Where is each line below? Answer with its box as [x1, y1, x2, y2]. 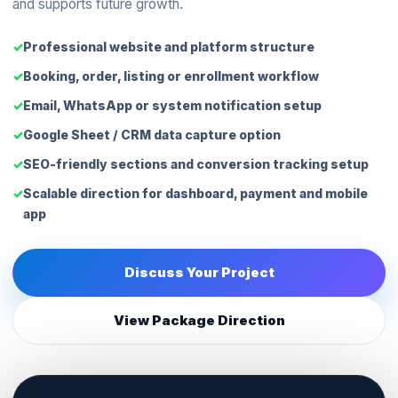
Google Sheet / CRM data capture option [23, 127, 281, 142]
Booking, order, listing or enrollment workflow [23, 68, 319, 84]
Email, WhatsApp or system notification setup [23, 98, 322, 113]
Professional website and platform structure [23, 39, 314, 54]
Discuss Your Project [123, 264, 275, 281]
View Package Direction [113, 312, 285, 329]
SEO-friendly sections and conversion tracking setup [23, 156, 369, 171]
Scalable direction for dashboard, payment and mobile [23, 186, 368, 201]
